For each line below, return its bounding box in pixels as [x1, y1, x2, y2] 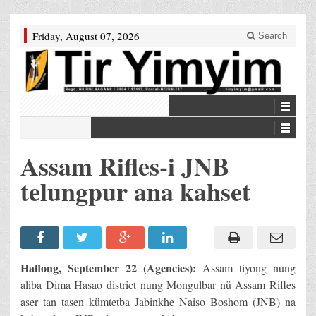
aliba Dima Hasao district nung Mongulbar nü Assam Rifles [20, 277, 296, 293]
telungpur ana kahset [20, 173, 250, 210]
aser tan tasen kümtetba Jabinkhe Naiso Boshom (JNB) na [20, 294, 296, 310]
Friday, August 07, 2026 [32, 29, 140, 43]
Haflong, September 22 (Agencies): [20, 260, 196, 276]
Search [255, 30, 287, 41]
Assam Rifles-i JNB [20, 147, 229, 185]
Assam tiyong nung [196, 260, 296, 276]
